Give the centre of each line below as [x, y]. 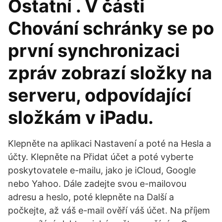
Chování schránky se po [111, 28]
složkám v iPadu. [81, 117]
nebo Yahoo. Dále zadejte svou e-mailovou [97, 184]
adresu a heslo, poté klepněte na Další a [91, 197]
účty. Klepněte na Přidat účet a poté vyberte [101, 157]
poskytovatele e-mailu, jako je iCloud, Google [102, 170]
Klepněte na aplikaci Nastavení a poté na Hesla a [110, 143]
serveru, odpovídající [100, 95]
